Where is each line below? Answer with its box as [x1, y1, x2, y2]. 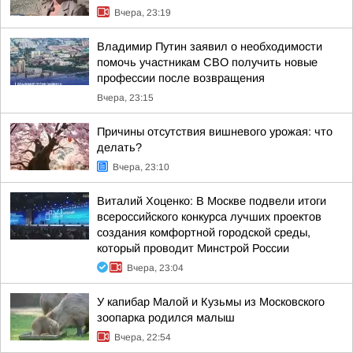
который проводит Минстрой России [97, 242, 289, 255]
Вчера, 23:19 [114, 7, 171, 18]
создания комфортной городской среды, [97, 226, 310, 239]
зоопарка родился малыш [97, 311, 235, 324]
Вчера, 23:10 [113, 162, 169, 173]
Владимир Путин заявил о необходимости [97, 40, 322, 53]
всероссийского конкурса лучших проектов [97, 210, 321, 223]
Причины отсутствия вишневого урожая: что [97, 125, 333, 138]
